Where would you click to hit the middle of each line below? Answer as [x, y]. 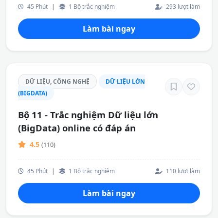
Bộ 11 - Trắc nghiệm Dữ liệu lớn [88, 115]
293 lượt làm [182, 6]
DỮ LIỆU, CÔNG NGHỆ [57, 82]
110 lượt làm [182, 171]
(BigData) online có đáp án [77, 128]
